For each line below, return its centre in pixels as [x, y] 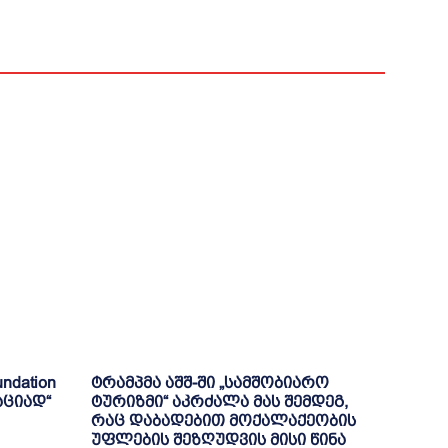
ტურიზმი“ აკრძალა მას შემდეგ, [219, 401]
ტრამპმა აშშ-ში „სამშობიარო [209, 382]
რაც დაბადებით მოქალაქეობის [223, 420]
